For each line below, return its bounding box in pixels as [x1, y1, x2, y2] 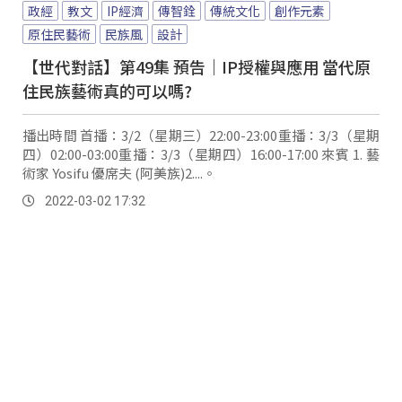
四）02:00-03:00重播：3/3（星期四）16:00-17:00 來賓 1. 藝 [22, 144, 321, 163]
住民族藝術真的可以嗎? [22, 78, 192, 102]
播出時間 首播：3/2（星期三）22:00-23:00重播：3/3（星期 [22, 125, 80, 144]
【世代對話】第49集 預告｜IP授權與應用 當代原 [22, 54, 371, 78]
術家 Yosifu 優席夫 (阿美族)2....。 [22, 162, 216, 182]
